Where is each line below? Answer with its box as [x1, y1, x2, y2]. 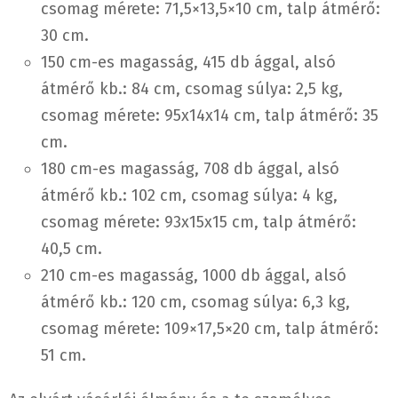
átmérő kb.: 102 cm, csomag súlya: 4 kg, [41, 186, 338, 206]
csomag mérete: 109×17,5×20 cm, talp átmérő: [41, 319, 378, 339]
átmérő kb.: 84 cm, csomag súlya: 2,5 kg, [41, 79, 343, 99]
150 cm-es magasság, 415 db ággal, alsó [41, 52, 336, 73]
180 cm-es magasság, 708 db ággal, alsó [41, 159, 339, 179]
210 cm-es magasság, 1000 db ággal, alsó [41, 266, 346, 286]
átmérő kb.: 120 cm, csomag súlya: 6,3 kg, [41, 292, 350, 313]
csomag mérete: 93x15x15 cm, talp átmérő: [41, 212, 356, 233]
